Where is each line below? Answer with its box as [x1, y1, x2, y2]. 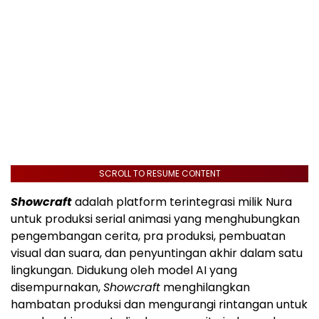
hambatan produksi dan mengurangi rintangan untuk [11, 296, 308, 313]
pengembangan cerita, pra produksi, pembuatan [11, 227, 286, 244]
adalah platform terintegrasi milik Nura [72, 193, 292, 210]
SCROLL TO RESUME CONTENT [98, 167, 221, 179]
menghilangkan [160, 278, 250, 296]
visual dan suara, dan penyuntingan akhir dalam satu [11, 244, 303, 261]
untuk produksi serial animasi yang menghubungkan [11, 210, 300, 227]
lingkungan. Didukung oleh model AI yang [11, 261, 237, 278]
